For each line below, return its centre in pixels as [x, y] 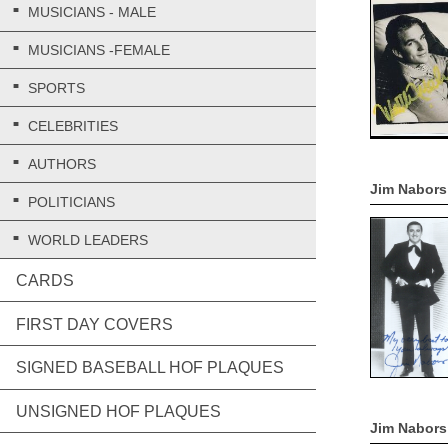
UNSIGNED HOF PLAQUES [118, 411]
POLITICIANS [71, 201]
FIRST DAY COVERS [94, 324]
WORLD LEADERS [88, 239]
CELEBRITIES [73, 126]
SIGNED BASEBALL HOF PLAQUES [150, 368]
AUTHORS [62, 163]
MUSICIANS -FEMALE [99, 50]
